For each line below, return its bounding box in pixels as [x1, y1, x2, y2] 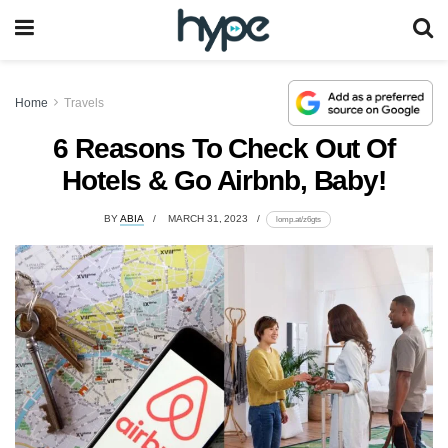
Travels [64, 95, 104, 110]
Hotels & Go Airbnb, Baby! [61, 164, 386, 196]
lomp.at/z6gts [275, 214, 321, 225]
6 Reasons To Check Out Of [52, 132, 395, 164]
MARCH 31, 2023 [168, 213, 249, 225]
